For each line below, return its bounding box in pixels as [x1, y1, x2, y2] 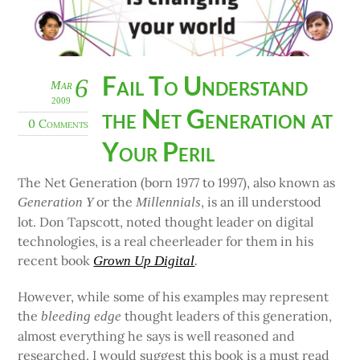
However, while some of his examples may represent [18, 288, 329, 305]
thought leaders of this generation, [121, 307, 333, 324]
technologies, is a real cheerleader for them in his [18, 233, 314, 250]
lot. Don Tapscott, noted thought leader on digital [18, 214, 314, 231]
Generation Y [18, 194, 94, 211]
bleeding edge [41, 308, 122, 324]
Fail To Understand [102, 70, 309, 102]
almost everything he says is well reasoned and [18, 327, 296, 344]
